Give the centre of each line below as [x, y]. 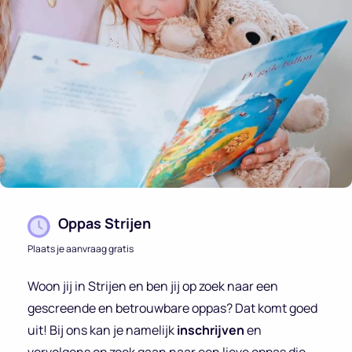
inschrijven [212, 330]
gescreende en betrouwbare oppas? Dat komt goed [172, 308]
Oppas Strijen [104, 223]
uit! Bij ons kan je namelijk [102, 330]
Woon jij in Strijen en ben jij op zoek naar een [153, 286]
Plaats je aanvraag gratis [81, 248]
